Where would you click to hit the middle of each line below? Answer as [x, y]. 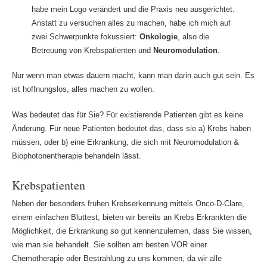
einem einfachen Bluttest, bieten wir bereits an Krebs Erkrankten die [129, 218]
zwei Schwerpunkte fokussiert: [85, 36]
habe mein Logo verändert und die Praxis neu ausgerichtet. [133, 9]
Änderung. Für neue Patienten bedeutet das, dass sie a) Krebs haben [131, 128]
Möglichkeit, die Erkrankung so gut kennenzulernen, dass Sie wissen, [132, 231]
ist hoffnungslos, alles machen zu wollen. [83, 89]
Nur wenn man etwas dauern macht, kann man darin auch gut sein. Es [133, 76]
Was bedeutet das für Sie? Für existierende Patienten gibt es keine [127, 114]
